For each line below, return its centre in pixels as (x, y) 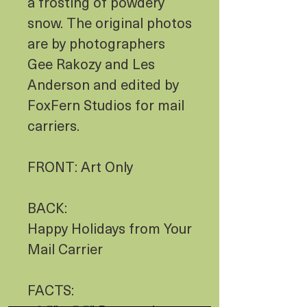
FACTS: (51, 290)
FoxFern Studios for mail (106, 105)
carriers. (55, 125)
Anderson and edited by (103, 84)
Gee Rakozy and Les (91, 63)
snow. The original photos (110, 22)
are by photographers (96, 43)
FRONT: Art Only (80, 166)
